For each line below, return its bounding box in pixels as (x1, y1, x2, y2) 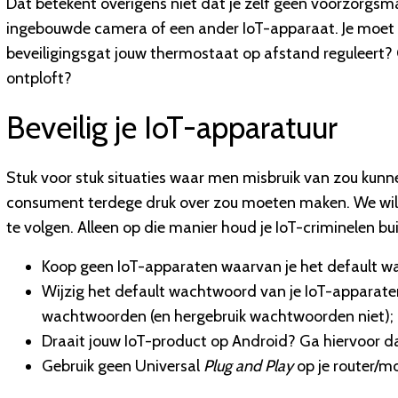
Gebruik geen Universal (42, 356, 203, 377)
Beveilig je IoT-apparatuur (6, 108, 338, 147)
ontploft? (6, 68, 72, 89)
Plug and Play (203, 356, 293, 377)
